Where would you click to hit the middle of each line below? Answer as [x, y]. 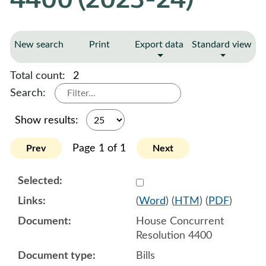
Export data [159, 45]
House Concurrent [180, 221]
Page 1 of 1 [99, 148]
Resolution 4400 [174, 235]
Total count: [39, 76]
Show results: [48, 120]
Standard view [222, 45]
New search [39, 45]
